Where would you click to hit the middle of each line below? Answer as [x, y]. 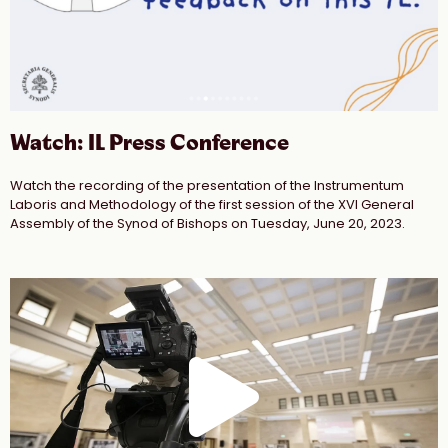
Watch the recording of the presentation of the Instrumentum [207, 186]
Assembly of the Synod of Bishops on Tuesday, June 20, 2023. [207, 224]
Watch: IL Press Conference [149, 143]
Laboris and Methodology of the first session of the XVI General [212, 205]
